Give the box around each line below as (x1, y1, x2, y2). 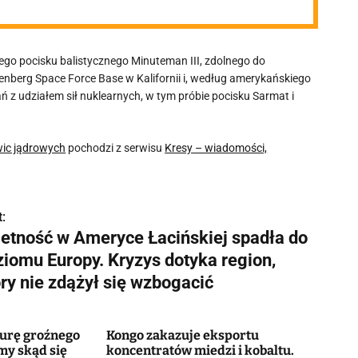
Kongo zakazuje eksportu (105, 328, 259, 343)
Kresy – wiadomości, (165, 141, 268, 154)
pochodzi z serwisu (66, 141, 165, 154)
